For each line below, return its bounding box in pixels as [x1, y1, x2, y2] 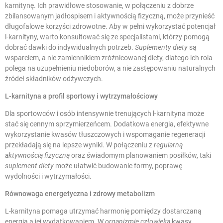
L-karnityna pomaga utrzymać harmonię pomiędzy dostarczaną [5, 207, 202, 216]
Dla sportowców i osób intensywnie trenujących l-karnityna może [5, 110, 204, 118]
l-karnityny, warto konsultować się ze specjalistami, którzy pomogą [5, 33, 210, 41]
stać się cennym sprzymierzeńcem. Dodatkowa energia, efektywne [5, 120, 209, 128]
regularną [154, 141, 183, 149]
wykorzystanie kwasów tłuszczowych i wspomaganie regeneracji [5, 130, 205, 139]
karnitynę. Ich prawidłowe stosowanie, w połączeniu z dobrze [5, 1, 194, 10]
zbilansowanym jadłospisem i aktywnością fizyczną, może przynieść [5, 12, 215, 20]
